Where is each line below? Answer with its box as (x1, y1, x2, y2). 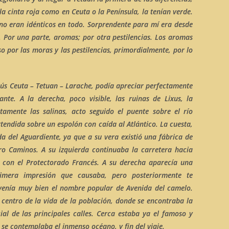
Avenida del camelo (126, 183, 191, 193)
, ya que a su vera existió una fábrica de (59, 132, 193, 142)
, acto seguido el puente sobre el (65, 106, 184, 116)
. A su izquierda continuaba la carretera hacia (36, 145, 193, 154)
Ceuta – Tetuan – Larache (9, 81, 91, 90)
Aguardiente (17, 132, 59, 142)
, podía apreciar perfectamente (91, 81, 193, 90)
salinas (43, 106, 66, 116)
